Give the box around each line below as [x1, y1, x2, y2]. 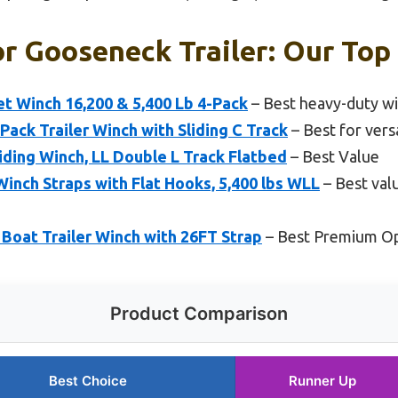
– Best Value [287, 147, 379, 165]
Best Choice [49, 371, 127, 389]
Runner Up [289, 371, 356, 389]
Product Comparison [110, 302, 288, 324]
